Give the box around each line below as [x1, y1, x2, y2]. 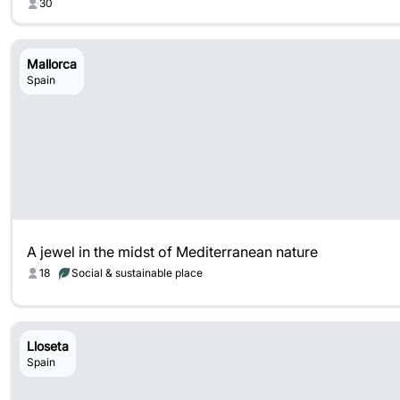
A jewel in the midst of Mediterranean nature [27, 243, 318, 261]
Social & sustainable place [71, 266, 203, 279]
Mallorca [27, 56, 77, 71]
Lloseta [27, 338, 69, 354]
